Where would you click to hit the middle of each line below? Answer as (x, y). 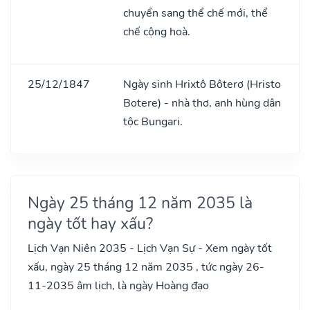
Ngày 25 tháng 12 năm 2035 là (140, 202)
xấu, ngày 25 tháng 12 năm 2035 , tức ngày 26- (146, 267)
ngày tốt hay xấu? (90, 223)
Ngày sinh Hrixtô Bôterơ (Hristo (202, 84)
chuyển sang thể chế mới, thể (195, 13)
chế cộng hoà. (157, 31)
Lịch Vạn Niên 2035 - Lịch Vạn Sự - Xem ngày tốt (150, 248)
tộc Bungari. (153, 121)
